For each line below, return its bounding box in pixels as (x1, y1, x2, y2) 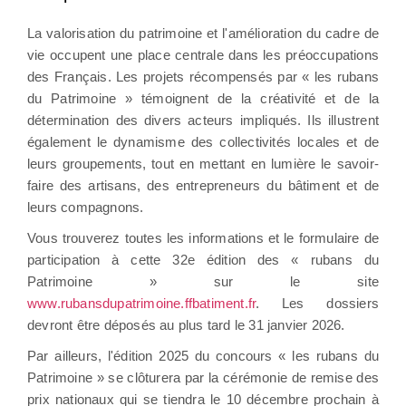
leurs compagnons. (27, 198, 144, 215)
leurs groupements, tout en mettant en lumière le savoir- (27, 155, 379, 171)
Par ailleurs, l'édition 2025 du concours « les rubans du (27, 347, 379, 363)
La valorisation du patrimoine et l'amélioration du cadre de (27, 24, 379, 41)
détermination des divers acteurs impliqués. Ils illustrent (27, 111, 379, 128)
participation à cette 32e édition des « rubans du (27, 251, 379, 267)
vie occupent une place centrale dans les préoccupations (27, 46, 379, 63)
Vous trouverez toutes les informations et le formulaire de (27, 229, 379, 246)
